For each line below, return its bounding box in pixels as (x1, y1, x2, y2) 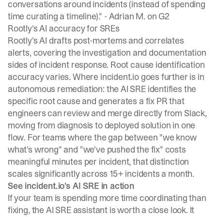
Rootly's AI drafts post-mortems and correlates (8, 34, 184, 46)
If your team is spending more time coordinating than (8, 192, 206, 204)
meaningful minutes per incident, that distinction (8, 155, 189, 168)
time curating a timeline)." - (8, 10, 109, 22)
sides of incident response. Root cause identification (8, 59, 205, 71)
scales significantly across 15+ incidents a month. (8, 168, 195, 180)
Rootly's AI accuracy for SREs (8, 22, 120, 34)
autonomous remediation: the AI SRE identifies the (8, 83, 197, 95)
